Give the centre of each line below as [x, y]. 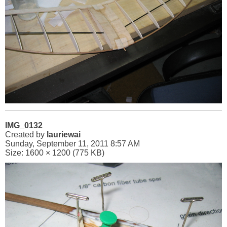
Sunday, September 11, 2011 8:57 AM [72, 144]
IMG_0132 [24, 125]
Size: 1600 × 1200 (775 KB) [55, 153]
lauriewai [64, 135]
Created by [26, 135]
